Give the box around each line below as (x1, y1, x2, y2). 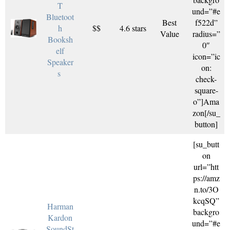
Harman (47, 201, 73, 212)
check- (196, 73, 217, 84)
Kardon (48, 212, 72, 223)
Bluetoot (46, 11, 74, 22)
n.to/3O (194, 184, 219, 195)
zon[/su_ (192, 107, 220, 118)
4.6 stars (120, 23, 146, 33)
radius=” (192, 28, 220, 39)
